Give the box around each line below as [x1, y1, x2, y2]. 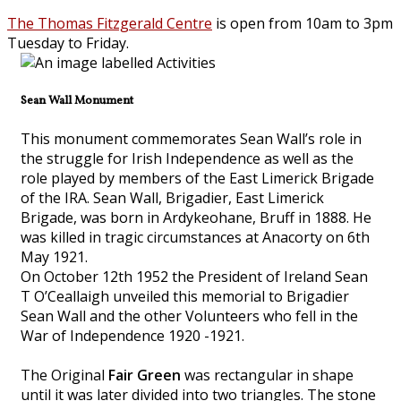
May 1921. [21, 247, 88, 268]
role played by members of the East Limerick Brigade [21, 168, 374, 189]
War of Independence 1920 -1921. [21, 326, 244, 346]
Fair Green [108, 365, 181, 386]
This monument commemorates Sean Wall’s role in [21, 129, 362, 149]
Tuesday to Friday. [7, 32, 129, 53]
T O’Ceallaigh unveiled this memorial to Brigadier [21, 286, 349, 307]
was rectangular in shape [181, 365, 354, 386]
